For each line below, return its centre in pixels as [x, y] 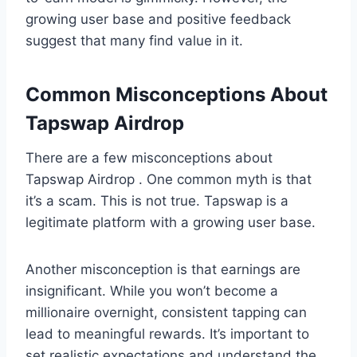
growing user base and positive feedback [158, 19]
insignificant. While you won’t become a [152, 290]
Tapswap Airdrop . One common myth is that [169, 179]
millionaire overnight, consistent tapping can [166, 312]
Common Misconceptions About [177, 94]
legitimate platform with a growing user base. [171, 222]
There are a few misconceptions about [149, 157]
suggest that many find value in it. [134, 40]
